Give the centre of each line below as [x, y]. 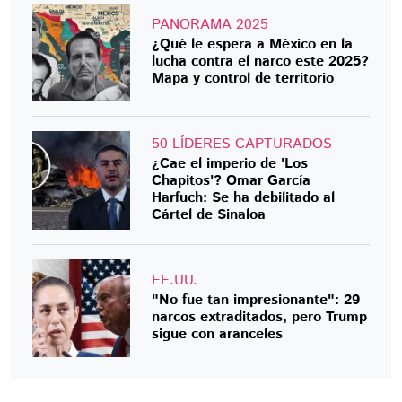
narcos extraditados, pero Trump [260, 317]
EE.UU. [175, 280]
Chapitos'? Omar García [232, 181]
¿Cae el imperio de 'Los [230, 164]
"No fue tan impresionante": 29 [256, 300]
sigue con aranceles [218, 334]
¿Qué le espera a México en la [253, 45]
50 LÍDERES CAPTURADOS [242, 144]
